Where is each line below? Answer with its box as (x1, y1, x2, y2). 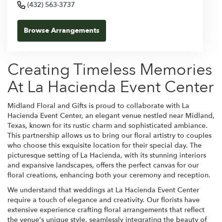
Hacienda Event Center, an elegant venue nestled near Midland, (7, 111, 215, 121)
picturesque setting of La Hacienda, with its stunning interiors (7, 151, 206, 161)
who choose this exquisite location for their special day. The (7, 141, 202, 151)
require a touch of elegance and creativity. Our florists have (7, 195, 200, 205)
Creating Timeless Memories (7, 59, 212, 81)
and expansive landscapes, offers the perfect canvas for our (7, 161, 199, 170)
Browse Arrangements (24, 26, 100, 36)
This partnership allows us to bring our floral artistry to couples (7, 131, 212, 141)
